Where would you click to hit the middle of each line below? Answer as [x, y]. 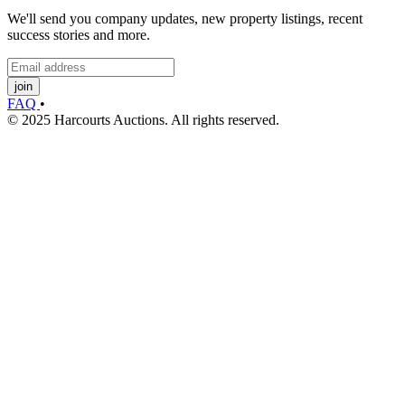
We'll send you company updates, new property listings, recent [185, 18]
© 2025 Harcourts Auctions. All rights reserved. [143, 119]
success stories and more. [79, 34]
